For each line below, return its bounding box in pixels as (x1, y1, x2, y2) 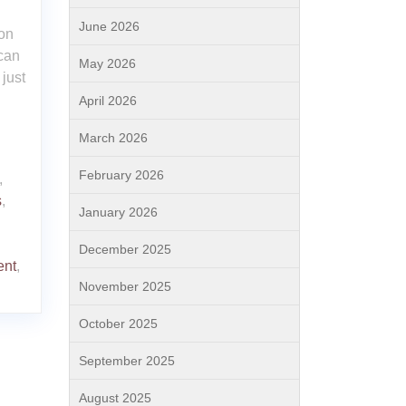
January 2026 (79, 205, 158, 219)
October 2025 (79, 316, 158, 331)
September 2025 (79, 353, 175, 368)
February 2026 (79, 168, 164, 182)
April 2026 (79, 93, 137, 108)
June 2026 (79, 19, 140, 34)
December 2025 (79, 242, 171, 256)
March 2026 (79, 130, 148, 145)
